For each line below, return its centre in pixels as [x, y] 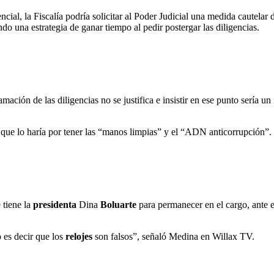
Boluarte [120, 204]
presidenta [56, 204]
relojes [80, 236]
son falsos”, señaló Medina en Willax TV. [175, 236]
